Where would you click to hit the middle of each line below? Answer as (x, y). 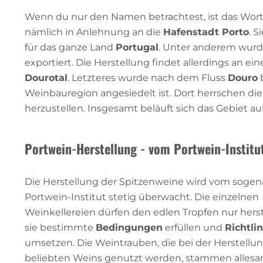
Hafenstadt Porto (206, 32)
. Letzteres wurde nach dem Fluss (148, 77)
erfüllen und (194, 227)
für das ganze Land (70, 47)
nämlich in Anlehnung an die (94, 32)
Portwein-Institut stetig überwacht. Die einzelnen (142, 197)
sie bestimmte (60, 227)
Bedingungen (129, 227)
